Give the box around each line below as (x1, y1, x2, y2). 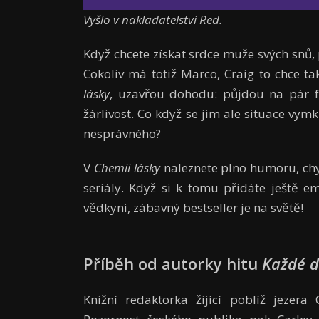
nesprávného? (83, 125, 161, 142)
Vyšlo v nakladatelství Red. (83, 11, 222, 28)
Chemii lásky (93, 159, 160, 177)
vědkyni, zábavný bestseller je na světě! (83, 199, 303, 216)
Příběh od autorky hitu (83, 253, 258, 275)
